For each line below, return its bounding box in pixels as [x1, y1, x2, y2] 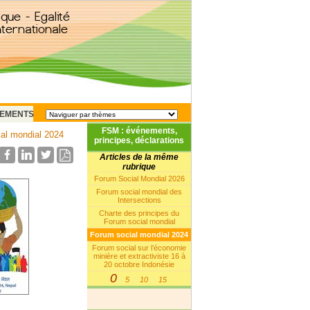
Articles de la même [100, 152, 179, 162]
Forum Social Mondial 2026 [93, 174, 185, 183]
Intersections [117, 196, 161, 204]
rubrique [122, 162, 156, 172]
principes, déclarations [94, 136, 184, 145]
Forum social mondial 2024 [90, 230, 188, 239]
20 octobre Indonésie [104, 260, 174, 268]
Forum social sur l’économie [92, 244, 186, 252]
